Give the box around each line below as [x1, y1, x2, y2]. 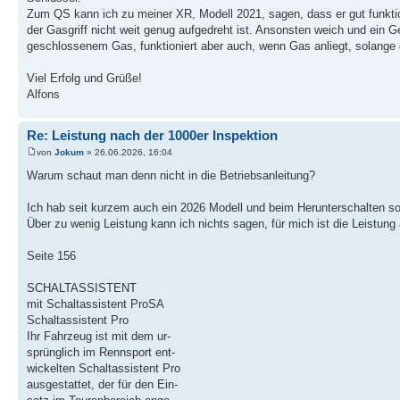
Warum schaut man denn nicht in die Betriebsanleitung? [27, 169, 315, 183]
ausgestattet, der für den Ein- [27, 378, 178, 392]
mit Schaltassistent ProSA [27, 297, 164, 312]
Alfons [27, 87, 60, 101]
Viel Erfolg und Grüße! [27, 71, 142, 85]
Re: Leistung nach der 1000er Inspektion [27, 127, 278, 143]
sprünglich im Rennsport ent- [27, 346, 175, 360]
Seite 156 [27, 249, 76, 263]
